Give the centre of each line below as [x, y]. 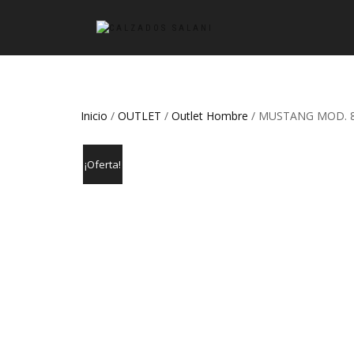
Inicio [94, 116]
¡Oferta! [103, 165]
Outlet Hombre [210, 116]
